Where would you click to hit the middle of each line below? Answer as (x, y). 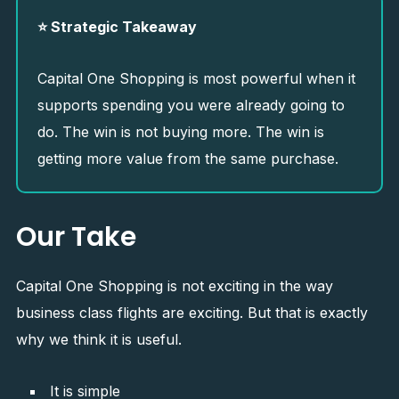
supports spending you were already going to (191, 105)
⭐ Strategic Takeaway (117, 27)
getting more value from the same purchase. (187, 159)
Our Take (76, 237)
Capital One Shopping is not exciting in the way (174, 286)
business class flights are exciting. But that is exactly (191, 313)
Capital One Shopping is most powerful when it (196, 78)
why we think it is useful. (98, 339)
